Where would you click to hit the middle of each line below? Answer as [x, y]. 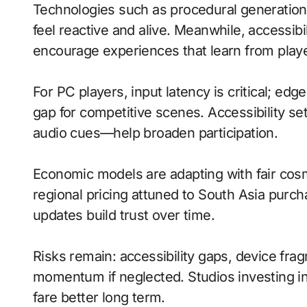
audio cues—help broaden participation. [156, 133]
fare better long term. [99, 297]
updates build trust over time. [124, 215]
